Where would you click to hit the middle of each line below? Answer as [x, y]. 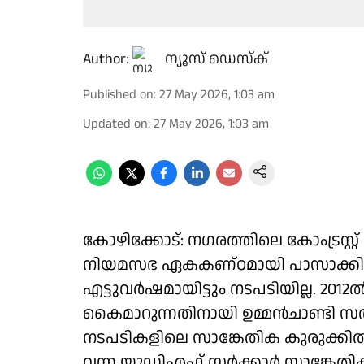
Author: [106, 59]
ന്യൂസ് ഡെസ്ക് [217, 59]
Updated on [115, 124]
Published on [118, 95]
